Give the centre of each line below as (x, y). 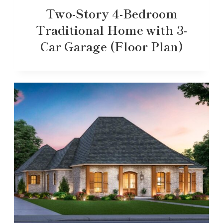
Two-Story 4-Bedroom (111, 13)
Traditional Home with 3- (111, 29)
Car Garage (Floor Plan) (111, 46)
